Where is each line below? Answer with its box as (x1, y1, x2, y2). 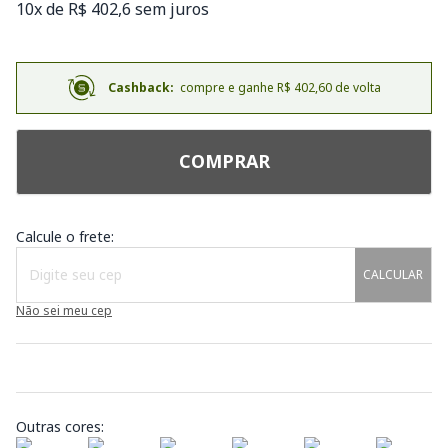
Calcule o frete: (16, 226, 114, 246)
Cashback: (107, 78, 174, 96)
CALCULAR (362, 265, 423, 283)
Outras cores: (16, 416, 104, 436)
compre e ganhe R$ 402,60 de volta (173, 78, 381, 96)
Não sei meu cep (16, 301, 112, 319)
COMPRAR (178, 149, 270, 174)
